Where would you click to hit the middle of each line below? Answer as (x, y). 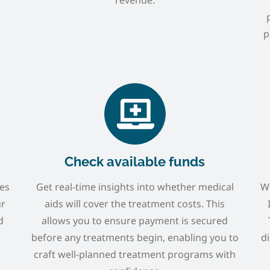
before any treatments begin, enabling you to (135, 237)
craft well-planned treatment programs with (135, 254)
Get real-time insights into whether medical (135, 187)
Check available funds (135, 161)
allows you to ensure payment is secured (135, 220)
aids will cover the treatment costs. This (135, 203)
